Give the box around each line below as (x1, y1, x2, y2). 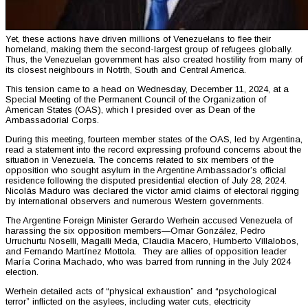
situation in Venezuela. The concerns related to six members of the (5, 155, 274, 166)
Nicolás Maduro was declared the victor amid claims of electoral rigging (5, 186, 299, 197)
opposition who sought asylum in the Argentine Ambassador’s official (5, 165, 286, 176)
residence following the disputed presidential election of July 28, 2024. (5, 175, 287, 186)
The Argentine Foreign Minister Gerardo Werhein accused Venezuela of (5, 215, 292, 226)
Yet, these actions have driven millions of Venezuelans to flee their (5, 34, 271, 45)
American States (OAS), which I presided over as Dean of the (5, 104, 255, 115)
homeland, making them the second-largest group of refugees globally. (5, 44, 293, 55)
